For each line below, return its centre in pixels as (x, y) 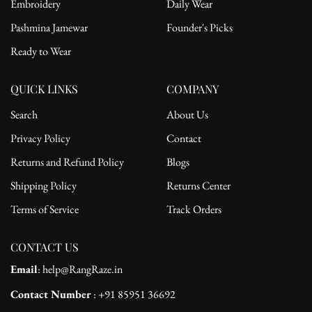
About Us (187, 114)
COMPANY (193, 88)
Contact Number (51, 294)
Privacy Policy (40, 138)
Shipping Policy (44, 185)
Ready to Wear (41, 51)
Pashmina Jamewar (49, 27)
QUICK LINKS (44, 88)
